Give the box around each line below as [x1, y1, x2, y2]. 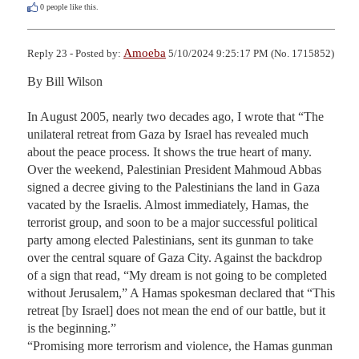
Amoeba [123, 46, 166, 59]
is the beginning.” [27, 321, 116, 335]
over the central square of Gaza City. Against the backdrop [27, 250, 322, 264]
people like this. [44, 2, 99, 11]
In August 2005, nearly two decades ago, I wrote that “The [27, 109, 324, 123]
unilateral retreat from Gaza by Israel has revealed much [27, 127, 309, 141]
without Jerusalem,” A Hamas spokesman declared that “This [27, 285, 335, 300]
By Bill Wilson [27, 74, 103, 88]
